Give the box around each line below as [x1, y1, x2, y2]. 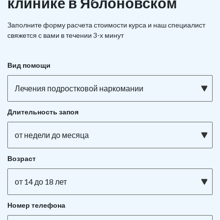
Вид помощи [7, 61, 51, 69]
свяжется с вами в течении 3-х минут [7, 31, 124, 39]
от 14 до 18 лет [15, 177, 67, 186]
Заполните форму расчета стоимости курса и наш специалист [7, 21, 205, 29]
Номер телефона [7, 201, 65, 209]
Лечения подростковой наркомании [15, 83, 143, 93]
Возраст [7, 154, 36, 163]
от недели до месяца [15, 130, 89, 139]
